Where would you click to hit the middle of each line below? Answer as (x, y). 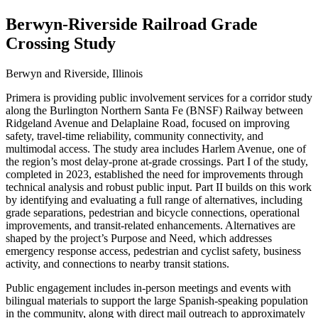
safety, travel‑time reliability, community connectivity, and (135, 136)
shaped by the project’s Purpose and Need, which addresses (139, 238)
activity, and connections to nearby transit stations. (117, 263)
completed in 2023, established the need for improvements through (154, 174)
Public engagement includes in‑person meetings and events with (148, 287)
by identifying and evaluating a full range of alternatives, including (154, 199)
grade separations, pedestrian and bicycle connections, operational (153, 212)
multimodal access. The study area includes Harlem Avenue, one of (156, 148)
